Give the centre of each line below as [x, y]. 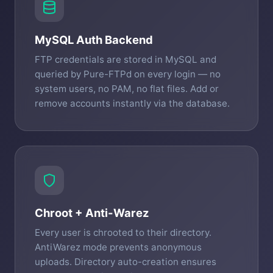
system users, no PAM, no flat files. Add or [127, 88]
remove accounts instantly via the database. [132, 103]
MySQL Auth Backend [94, 39]
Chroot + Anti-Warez [92, 212]
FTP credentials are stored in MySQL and [126, 59]
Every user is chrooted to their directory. [123, 232]
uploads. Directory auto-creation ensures [126, 261]
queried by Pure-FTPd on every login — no [128, 74]
